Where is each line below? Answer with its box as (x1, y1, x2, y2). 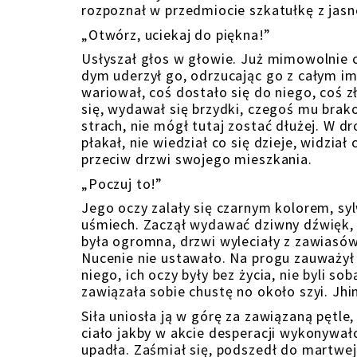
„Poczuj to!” (81, 175, 163, 194)
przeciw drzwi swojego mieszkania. (81, 150, 312, 169)
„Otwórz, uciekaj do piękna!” (81, 25, 271, 45)
